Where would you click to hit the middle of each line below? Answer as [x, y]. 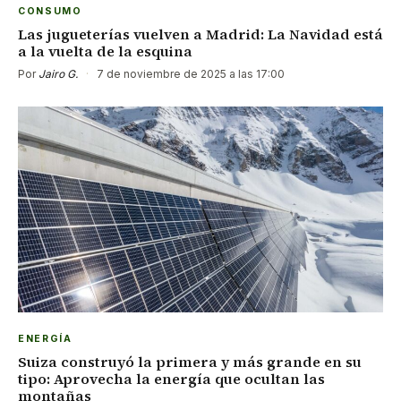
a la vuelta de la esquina [105, 51]
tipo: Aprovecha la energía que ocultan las [171, 378]
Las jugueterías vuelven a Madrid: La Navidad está [200, 34]
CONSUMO [50, 12]
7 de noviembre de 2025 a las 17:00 [189, 74]
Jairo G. [58, 74]
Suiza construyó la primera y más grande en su [190, 361]
